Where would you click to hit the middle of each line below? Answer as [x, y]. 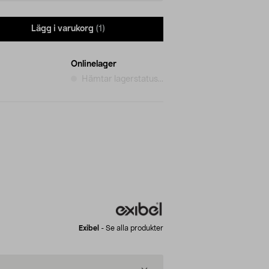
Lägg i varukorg [62, 29]
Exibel [89, 228]
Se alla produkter [134, 228]
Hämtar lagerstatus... [122, 79]
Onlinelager [94, 64]
